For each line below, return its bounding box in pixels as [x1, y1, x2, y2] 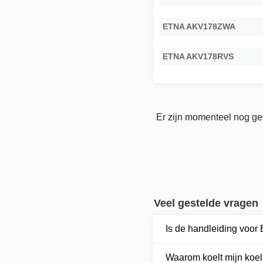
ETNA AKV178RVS [163, 51, 234, 61]
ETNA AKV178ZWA [163, 21, 236, 31]
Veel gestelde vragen [154, 197, 259, 209]
